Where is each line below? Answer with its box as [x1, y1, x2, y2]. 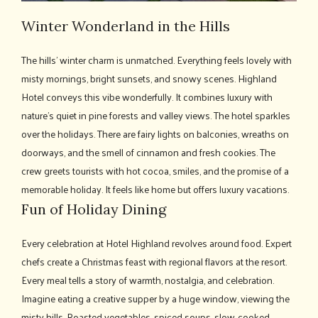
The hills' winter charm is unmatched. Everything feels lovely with [21, 50, 292, 69]
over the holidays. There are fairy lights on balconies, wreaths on [21, 124, 289, 143]
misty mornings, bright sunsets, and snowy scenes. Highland [21, 69, 277, 87]
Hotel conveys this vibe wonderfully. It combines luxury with [21, 87, 273, 106]
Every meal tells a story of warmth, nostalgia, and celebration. [21, 270, 274, 289]
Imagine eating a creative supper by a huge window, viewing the [21, 289, 290, 307]
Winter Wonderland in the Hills [21, 16, 230, 35]
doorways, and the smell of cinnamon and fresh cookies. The [21, 143, 275, 161]
